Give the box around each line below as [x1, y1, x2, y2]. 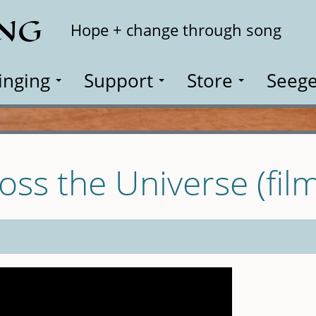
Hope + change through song [71, 19, 281, 41]
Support [84, 68, 153, 93]
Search [253, 12, 296, 31]
